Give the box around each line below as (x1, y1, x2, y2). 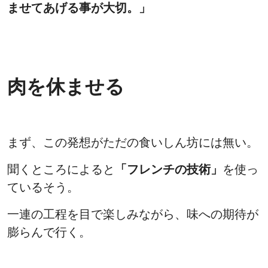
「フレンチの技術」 (115, 163, 223, 176)
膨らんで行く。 (7, 226, 91, 239)
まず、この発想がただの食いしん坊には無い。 (7, 136, 258, 150)
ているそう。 (7, 181, 79, 194)
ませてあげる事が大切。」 (7, 1, 151, 15)
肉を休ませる (7, 76, 124, 98)
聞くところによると (7, 163, 115, 176)
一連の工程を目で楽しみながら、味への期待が (7, 208, 258, 221)
